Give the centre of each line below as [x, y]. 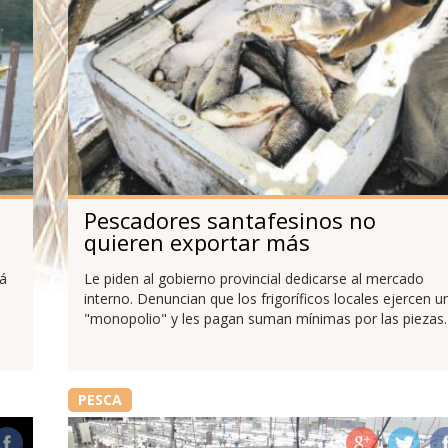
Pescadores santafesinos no [229, 219]
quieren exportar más [196, 241]
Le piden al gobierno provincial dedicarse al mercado [253, 279]
